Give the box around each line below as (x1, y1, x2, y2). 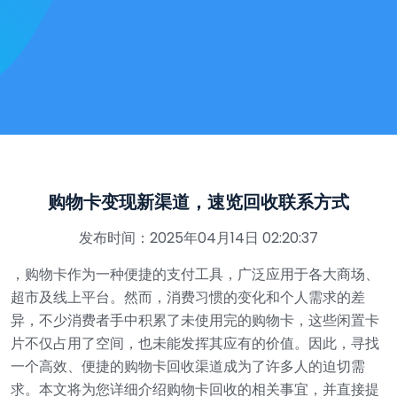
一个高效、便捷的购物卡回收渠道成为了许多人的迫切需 (11, 356, 365, 377)
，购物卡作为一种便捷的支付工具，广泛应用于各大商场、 (11, 264, 379, 284)
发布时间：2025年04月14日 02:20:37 (79, 228, 318, 248)
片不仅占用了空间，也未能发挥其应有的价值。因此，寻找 (11, 333, 379, 354)
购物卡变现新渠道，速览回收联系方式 (48, 190, 349, 214)
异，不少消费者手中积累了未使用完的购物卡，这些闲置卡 (11, 310, 379, 331)
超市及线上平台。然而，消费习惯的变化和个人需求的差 (11, 287, 365, 307)
